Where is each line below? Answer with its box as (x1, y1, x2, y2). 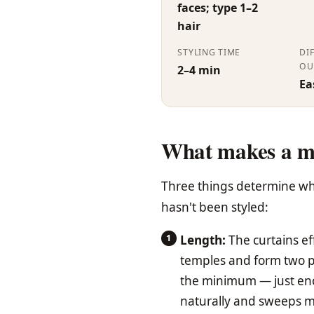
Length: (180, 232, 226, 249)
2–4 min (177, 62, 221, 78)
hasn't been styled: (161, 198, 268, 215)
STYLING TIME (177, 46, 241, 58)
